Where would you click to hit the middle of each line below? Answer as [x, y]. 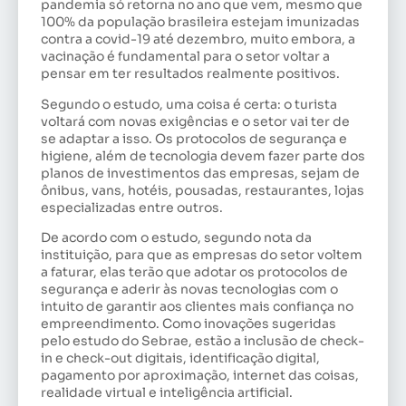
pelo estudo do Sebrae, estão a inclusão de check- [203, 341]
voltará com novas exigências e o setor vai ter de [195, 121]
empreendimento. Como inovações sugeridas [188, 324]
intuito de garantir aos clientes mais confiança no [197, 307]
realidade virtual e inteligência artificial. [167, 393]
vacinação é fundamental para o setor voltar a [185, 57]
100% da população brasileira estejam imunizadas [200, 22]
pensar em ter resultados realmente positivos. [190, 74]
